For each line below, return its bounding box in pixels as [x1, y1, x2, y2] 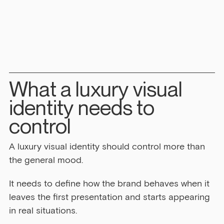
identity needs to [9, 94, 158, 120]
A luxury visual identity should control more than [9, 141, 207, 152]
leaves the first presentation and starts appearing [9, 191, 212, 203]
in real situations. [9, 205, 77, 216]
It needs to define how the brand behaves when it [9, 178, 212, 189]
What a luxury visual [9, 76, 186, 101]
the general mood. [9, 154, 83, 166]
